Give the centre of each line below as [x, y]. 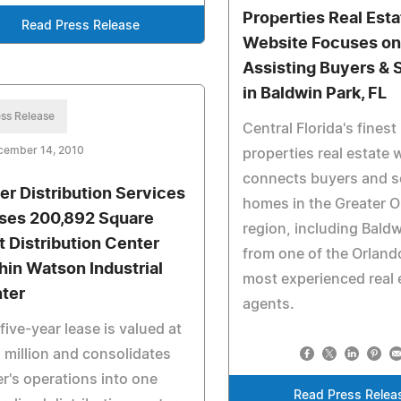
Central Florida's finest [320, 129]
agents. [269, 304]
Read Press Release [81, 26]
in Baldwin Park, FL [315, 94]
